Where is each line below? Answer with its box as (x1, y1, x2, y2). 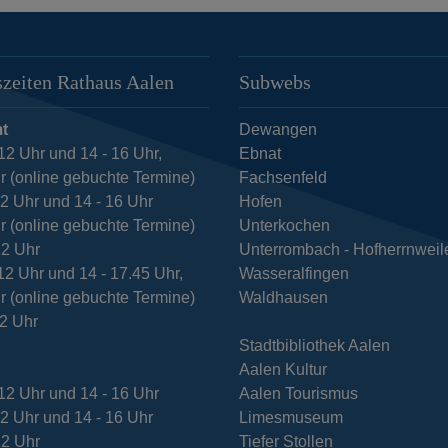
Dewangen (238, 120, 317, 138)
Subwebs (238, 70, 311, 93)
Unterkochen (238, 216, 330, 234)
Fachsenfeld (238, 168, 327, 186)
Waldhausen (238, 288, 328, 306)
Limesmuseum (238, 408, 343, 426)
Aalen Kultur (238, 360, 327, 378)
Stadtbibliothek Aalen (238, 336, 390, 354)
